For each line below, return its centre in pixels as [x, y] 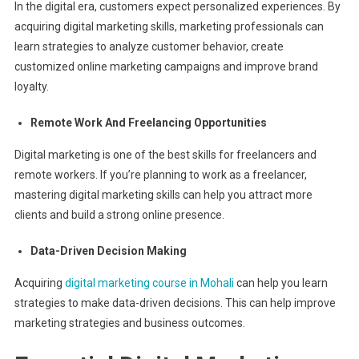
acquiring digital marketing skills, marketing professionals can [169, 26]
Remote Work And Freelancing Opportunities [149, 123]
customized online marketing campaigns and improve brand [166, 67]
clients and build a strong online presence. [120, 215]
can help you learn [280, 283]
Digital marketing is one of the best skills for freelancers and [165, 155]
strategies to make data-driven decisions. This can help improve [175, 303]
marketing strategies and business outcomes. [131, 323]
